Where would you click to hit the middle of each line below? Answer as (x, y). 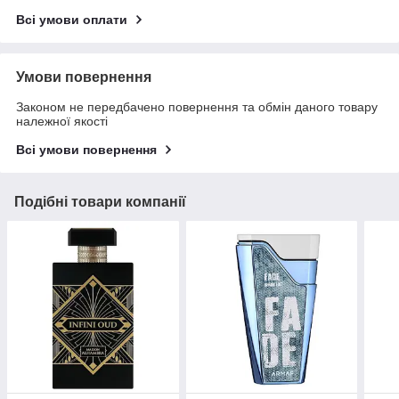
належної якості (62, 122)
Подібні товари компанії (100, 202)
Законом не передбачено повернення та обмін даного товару (197, 107)
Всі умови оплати (72, 20)
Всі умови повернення (86, 150)
